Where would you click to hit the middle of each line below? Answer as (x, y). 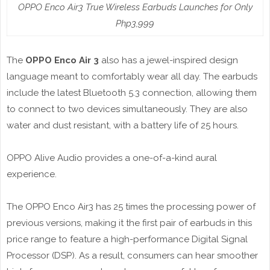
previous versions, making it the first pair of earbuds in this (129, 223)
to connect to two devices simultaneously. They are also (127, 109)
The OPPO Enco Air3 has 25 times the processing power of (131, 207)
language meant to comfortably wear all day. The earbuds (132, 77)
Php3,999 (135, 24)
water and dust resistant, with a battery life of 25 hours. (123, 126)
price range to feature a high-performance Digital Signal (127, 240)
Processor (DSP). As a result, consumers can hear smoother (132, 256)
